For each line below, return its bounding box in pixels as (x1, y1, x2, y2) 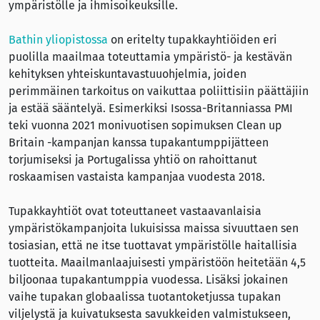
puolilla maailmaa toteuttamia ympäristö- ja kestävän (9, 49, 292, 64)
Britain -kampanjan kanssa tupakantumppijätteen (9, 135, 269, 149)
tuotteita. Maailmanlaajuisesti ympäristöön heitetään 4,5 (9, 255, 306, 269)
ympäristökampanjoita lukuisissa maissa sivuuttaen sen (9, 221, 299, 235)
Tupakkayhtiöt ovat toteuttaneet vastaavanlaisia (9, 204, 261, 218)
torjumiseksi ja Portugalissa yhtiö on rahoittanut (9, 152, 257, 166)
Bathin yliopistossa (9, 32, 108, 46)
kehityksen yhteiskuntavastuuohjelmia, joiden (9, 66, 246, 81)
